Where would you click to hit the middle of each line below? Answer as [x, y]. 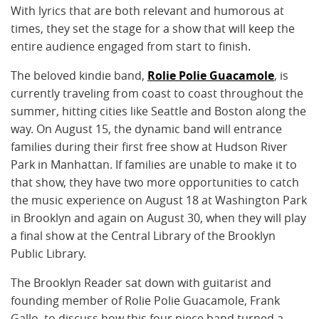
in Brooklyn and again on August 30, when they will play [158, 218]
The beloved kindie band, [79, 76]
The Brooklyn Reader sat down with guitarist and [141, 283]
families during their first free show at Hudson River [149, 147]
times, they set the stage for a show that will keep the [153, 29]
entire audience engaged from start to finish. [131, 47]
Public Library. [48, 254]
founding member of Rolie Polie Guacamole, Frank [145, 301]
